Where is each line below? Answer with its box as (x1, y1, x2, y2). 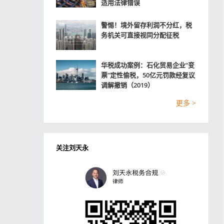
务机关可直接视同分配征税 (101, 30, 179, 39)
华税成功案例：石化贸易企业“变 (101, 60, 194, 69)
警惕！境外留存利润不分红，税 (101, 20, 192, 29)
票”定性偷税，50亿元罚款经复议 (101, 70, 195, 79)
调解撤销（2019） (101, 80, 154, 89)
